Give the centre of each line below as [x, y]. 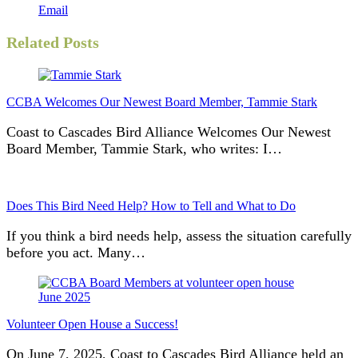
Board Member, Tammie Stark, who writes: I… [144, 148]
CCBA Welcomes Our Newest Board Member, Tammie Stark [162, 101]
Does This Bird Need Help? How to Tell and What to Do [151, 205]
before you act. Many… [76, 252]
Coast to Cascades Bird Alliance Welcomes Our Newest [169, 131]
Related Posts [53, 42]
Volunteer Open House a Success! [92, 324]
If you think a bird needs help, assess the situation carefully [179, 235]
